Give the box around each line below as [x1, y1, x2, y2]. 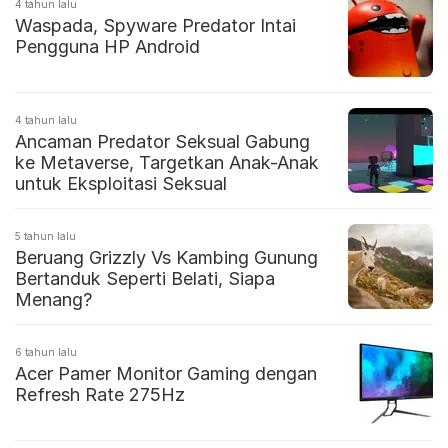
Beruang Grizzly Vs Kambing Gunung [15, 247, 318, 269]
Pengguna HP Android [15, 36, 200, 58]
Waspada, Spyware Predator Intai [15, 15, 296, 37]
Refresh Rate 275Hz [15, 384, 185, 406]
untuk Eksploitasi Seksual [15, 173, 227, 195]
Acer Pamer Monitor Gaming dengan [15, 363, 317, 385]
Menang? [15, 289, 92, 311]
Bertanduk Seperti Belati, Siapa [15, 268, 275, 290]
